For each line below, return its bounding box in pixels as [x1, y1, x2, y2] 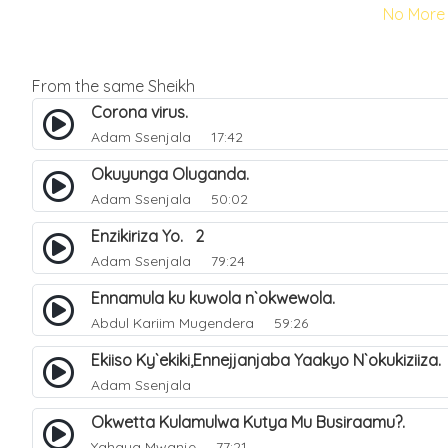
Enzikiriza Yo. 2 [91, 226, 204, 246]
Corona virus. [91, 102, 200, 122]
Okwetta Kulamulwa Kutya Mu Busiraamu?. [91, 412, 417, 432]
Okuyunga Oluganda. [91, 164, 261, 184]
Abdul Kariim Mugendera [91, 314, 254, 332]
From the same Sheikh [32, 76, 195, 96]
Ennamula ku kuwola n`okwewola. [91, 288, 347, 308]
